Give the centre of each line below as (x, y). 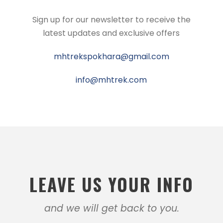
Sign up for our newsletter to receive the (111, 20)
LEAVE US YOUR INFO (111, 184)
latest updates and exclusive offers (111, 33)
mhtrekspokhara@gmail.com (111, 56)
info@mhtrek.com (111, 80)
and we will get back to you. (111, 208)
